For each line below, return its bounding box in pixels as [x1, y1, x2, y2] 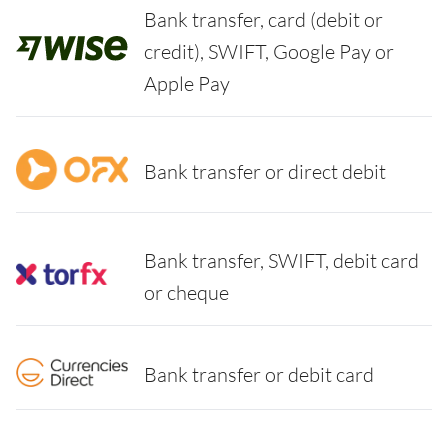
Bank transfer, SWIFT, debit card [144, 247, 419, 273]
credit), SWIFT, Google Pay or [144, 38, 394, 64]
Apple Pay [144, 70, 230, 96]
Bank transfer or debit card [144, 362, 374, 388]
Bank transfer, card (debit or [144, 6, 383, 32]
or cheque [144, 279, 229, 305]
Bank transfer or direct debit [144, 159, 386, 185]
